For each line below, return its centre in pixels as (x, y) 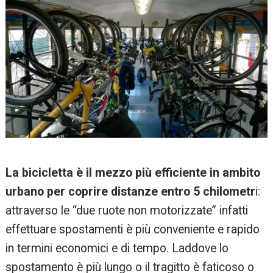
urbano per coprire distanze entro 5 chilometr (131, 191)
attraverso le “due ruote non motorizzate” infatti (127, 210)
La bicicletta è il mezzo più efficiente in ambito (133, 172)
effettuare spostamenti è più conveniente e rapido (133, 229)
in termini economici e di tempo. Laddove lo (117, 248)
